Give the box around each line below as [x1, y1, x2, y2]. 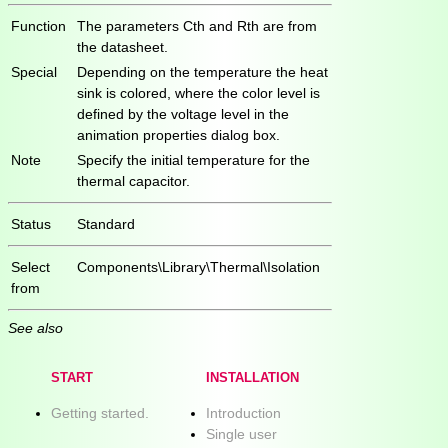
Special [11, 63, 57, 80]
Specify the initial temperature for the [77, 151, 310, 168]
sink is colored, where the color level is [77, 84, 320, 101]
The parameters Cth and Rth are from [77, 17, 317, 34]
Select [11, 258, 50, 275]
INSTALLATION [206, 371, 299, 386]
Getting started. [51, 405, 149, 422]
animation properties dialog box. [77, 126, 280, 143]
